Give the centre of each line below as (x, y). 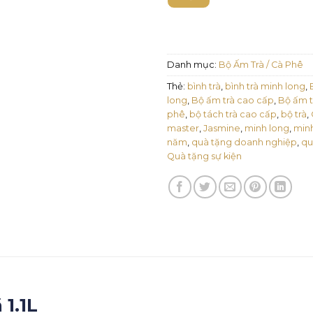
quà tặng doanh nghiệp (244, 142)
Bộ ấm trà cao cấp (233, 100)
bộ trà (294, 114)
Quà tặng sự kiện (204, 156)
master (183, 128)
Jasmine (222, 128)
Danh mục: (193, 64)
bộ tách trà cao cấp (233, 114)
